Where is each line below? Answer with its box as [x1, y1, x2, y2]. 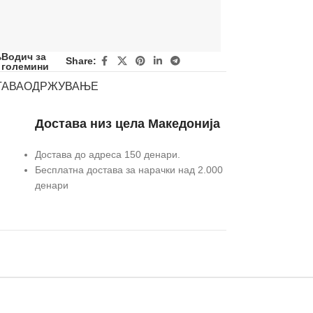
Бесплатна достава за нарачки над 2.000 [34, 163, 223, 175]
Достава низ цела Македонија [34, 116, 220, 131]
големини [1, 60, 50, 72]
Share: [65, 55, 96, 67]
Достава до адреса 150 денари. [34, 148, 180, 160]
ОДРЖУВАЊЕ [23, 80, 99, 92]
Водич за [1, 50, 47, 62]
